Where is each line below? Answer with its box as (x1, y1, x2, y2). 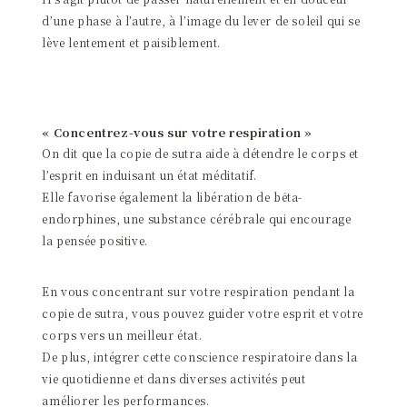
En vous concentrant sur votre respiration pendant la (42, 283, 355, 299)
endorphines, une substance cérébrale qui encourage (42, 210, 352, 226)
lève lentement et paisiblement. (42, 34, 221, 50)
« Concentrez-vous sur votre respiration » (42, 123, 313, 141)
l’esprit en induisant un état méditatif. (42, 166, 257, 183)
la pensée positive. (42, 232, 148, 248)
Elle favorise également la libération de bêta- (42, 188, 303, 204)
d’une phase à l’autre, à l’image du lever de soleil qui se (42, 12, 361, 28)
